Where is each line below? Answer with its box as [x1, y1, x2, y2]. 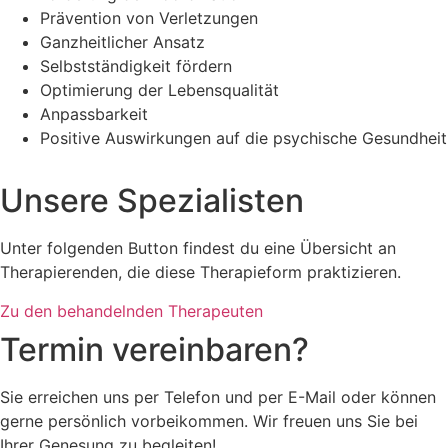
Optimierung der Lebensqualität [40, 80, 279, 101]
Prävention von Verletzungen [40, 8, 258, 29]
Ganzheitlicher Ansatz [40, 32, 205, 53]
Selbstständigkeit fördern [40, 56, 232, 77]
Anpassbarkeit [40, 104, 148, 125]
